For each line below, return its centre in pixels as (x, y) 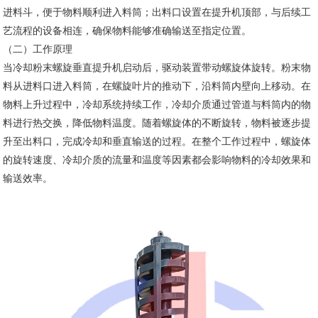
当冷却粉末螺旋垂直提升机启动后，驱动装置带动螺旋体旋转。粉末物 (157, 68)
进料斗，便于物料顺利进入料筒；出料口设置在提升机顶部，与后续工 (157, 13)
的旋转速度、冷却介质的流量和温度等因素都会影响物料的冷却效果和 (157, 160)
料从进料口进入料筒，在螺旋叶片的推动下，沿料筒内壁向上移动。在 (157, 87)
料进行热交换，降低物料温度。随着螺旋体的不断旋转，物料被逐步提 (157, 124)
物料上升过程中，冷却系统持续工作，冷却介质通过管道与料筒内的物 (157, 105)
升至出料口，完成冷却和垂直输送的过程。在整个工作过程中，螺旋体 (157, 142)
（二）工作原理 (38, 50)
